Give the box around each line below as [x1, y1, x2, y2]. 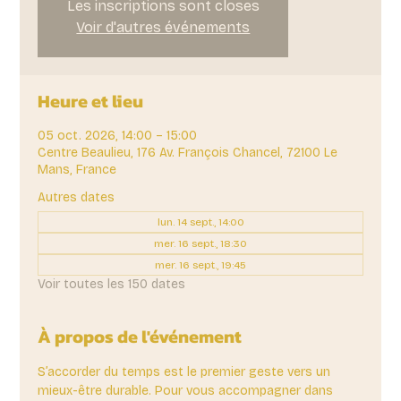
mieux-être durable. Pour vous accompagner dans [38, 382, 337, 398]
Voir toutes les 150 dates [38, 276, 186, 292]
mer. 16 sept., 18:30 [154, 236, 247, 250]
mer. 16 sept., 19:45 [155, 258, 246, 271]
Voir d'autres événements [76, 18, 251, 36]
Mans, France [38, 161, 117, 177]
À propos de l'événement [38, 322, 243, 350]
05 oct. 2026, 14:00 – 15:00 [38, 127, 198, 143]
